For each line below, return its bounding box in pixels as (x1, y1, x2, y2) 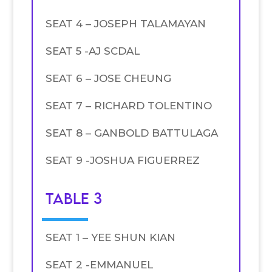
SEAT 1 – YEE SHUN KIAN (45, 231, 175, 244)
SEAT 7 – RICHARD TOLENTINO (45, 99, 212, 112)
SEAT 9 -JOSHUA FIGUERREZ (45, 154, 200, 166)
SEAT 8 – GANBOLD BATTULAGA (45, 126, 218, 139)
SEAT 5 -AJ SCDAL (45, 44, 140, 57)
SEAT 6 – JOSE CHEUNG (45, 72, 171, 84)
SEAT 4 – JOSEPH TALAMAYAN (45, 17, 206, 30)
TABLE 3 (45, 189, 102, 208)
